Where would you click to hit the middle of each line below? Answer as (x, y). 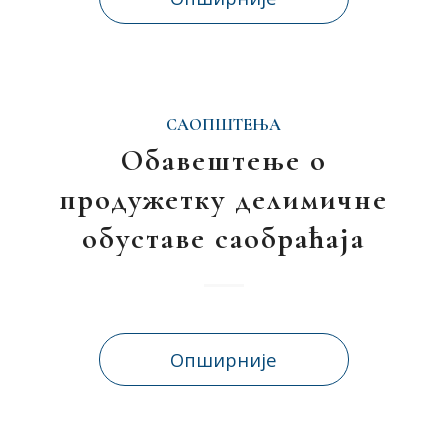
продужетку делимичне (224, 199)
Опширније (224, 359)
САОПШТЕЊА (224, 125)
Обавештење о (223, 160)
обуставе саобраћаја (224, 238)
